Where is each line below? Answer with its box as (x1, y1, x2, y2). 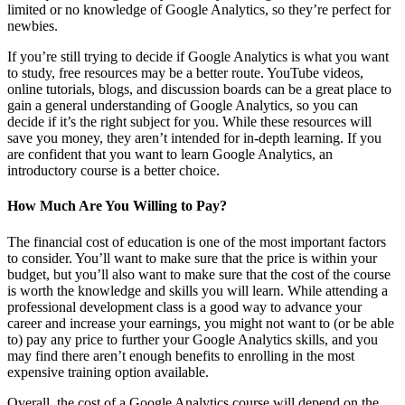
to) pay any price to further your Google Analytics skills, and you (7, 331, 378, 347)
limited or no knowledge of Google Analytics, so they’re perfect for (7, 2, 391, 18)
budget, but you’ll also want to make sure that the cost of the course (7, 266, 391, 282)
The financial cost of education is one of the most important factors (7, 233, 386, 250)
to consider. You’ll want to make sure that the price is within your (7, 250, 377, 266)
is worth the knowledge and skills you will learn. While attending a (7, 282, 388, 298)
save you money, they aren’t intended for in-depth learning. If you (7, 130, 381, 146)
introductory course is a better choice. (7, 163, 220, 179)
